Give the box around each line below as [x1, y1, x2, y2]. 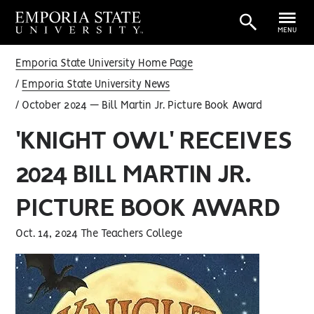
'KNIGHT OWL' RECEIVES [15, 129, 292, 153]
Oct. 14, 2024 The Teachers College [15, 229, 183, 239]
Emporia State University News [22, 80, 170, 90]
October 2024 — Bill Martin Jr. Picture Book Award [19, 101, 263, 111]
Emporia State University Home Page [15, 59, 193, 69]
